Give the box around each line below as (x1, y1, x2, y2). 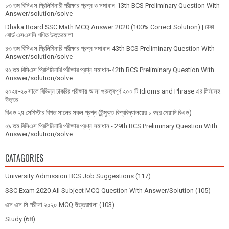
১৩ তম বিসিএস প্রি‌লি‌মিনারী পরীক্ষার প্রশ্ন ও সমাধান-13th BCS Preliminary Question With (5, 2, 220, 10)
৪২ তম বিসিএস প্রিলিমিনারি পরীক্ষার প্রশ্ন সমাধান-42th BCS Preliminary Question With (5, 66, 214, 74)
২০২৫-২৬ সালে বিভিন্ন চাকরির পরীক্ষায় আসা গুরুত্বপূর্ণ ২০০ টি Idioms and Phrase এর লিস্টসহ (5, 87, 220, 96)
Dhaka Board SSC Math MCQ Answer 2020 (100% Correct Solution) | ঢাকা (5, 23, 214, 31)
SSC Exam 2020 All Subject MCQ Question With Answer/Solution (5, 187, 194, 195)
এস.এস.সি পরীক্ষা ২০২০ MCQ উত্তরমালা (5, 201, 98, 209)
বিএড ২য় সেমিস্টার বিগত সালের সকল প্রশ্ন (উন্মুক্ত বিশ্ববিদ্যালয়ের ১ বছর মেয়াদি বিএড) (5, 109, 192, 117)
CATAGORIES (5, 152, 43, 165)
